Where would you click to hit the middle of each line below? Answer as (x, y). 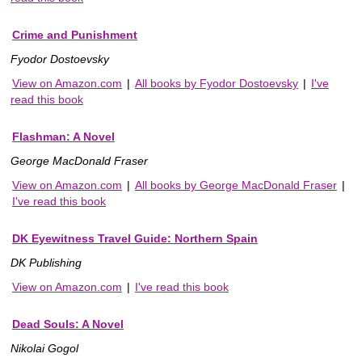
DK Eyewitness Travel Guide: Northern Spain (135, 239)
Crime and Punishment (75, 35)
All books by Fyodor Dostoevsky (217, 84)
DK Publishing (46, 263)
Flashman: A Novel (63, 137)
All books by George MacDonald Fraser (236, 185)
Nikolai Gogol (44, 349)
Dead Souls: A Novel (68, 324)
